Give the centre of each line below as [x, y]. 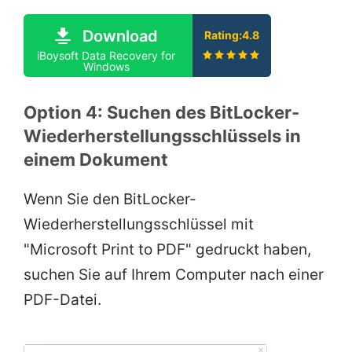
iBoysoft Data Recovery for [106, 55]
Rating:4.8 [232, 35]
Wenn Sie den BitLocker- [110, 199]
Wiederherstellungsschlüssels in [162, 136]
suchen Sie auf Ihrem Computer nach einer [174, 274]
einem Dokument [96, 159]
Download [120, 36]
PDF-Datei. [62, 299]
